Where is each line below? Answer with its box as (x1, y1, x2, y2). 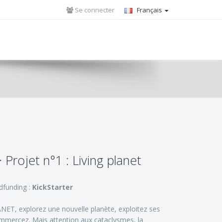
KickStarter (32, 182, 73, 192)
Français (135, 5, 164, 14)
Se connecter (73, 5, 114, 14)
